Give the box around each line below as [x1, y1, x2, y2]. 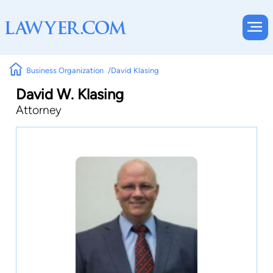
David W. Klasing [16, 85, 124, 103]
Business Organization [26, 65, 104, 75]
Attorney [16, 103, 62, 117]
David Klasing [110, 65, 159, 75]
